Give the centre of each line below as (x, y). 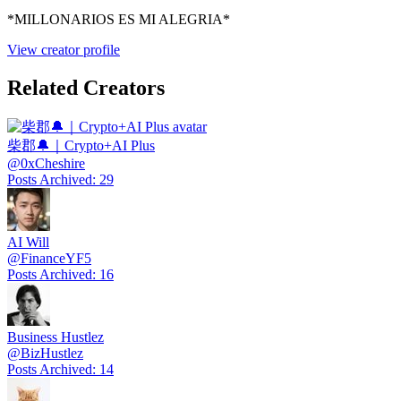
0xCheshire (53, 163)
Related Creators (86, 87)
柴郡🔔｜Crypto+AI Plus (81, 145)
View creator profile (64, 50)
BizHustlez (52, 353)
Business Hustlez (55, 337)
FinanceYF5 (56, 258)
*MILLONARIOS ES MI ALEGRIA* (119, 20)
